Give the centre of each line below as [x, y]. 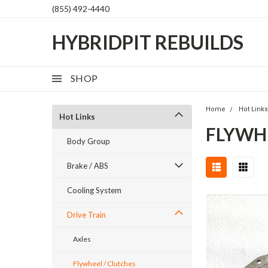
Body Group [89, 141]
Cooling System [94, 190]
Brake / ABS [88, 166]
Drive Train [86, 215]
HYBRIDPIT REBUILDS [148, 42]
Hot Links [77, 117]
